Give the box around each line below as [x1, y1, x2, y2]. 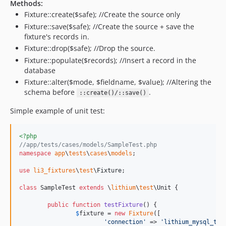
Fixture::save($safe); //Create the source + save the [24, 21, 194, 31]
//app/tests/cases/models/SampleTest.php [19, 141, 157, 148]
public [47, 201, 69, 208]
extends [79, 184, 104, 191]
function [72, 201, 100, 208]
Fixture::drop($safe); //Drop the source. [24, 43, 155, 53]
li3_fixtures [33, 167, 76, 174]
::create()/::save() [79, 89, 146, 96]
